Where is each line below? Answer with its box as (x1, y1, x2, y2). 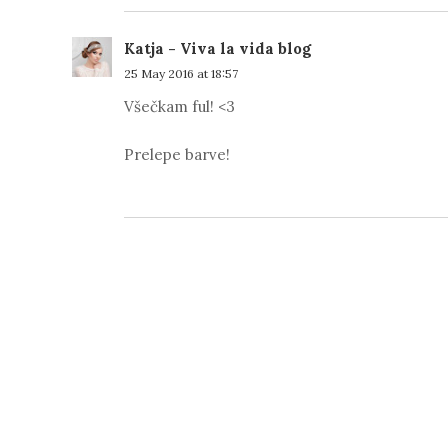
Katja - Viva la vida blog (124, 39, 311, 58)
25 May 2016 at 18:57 (124, 66, 238, 81)
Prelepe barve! (124, 145, 230, 164)
